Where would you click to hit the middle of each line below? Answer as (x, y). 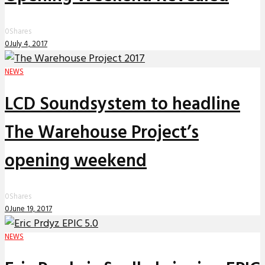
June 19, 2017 (31, 209)
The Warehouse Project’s (102, 133)
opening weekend (76, 161)
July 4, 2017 (28, 44)
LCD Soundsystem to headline (122, 104)
